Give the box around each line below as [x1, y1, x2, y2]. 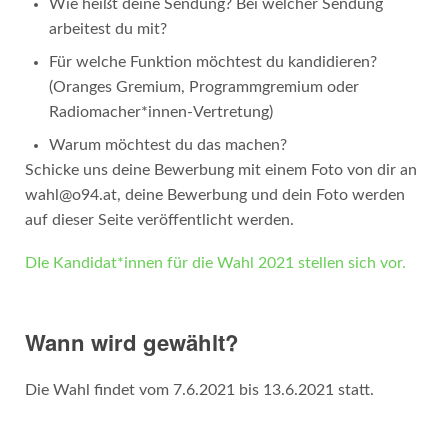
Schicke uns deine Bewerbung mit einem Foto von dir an [24, 161, 417, 178]
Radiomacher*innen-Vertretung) [48, 103, 273, 120]
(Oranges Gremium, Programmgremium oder [48, 78, 359, 95]
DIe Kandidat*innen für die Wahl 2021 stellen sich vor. [24, 254, 406, 271]
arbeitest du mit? [48, 20, 167, 37]
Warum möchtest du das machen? [48, 136, 287, 153]
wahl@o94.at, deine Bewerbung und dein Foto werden [24, 186, 405, 203]
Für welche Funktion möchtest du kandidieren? [48, 53, 377, 70]
